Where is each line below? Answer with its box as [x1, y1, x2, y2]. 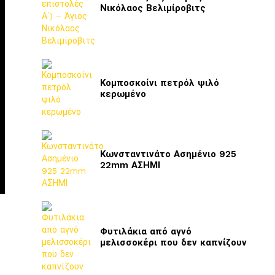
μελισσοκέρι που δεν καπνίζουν [100, 237, 247, 248]
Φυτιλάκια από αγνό [100, 226, 192, 237]
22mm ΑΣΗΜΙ [100, 160, 160, 171]
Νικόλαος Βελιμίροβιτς [100, 2, 206, 14]
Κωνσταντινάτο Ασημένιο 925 [100, 149, 236, 160]
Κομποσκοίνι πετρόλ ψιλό [100, 77, 219, 88]
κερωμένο [100, 88, 146, 99]
